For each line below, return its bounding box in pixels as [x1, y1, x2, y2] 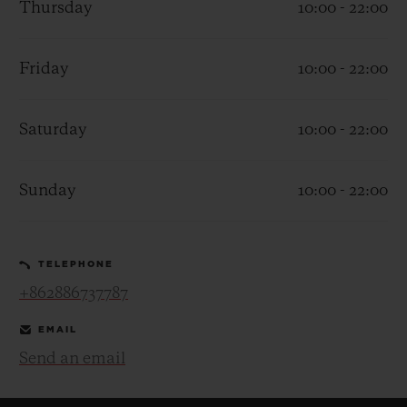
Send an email [19, 350, 125, 367]
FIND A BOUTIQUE [222, 306, 371, 322]
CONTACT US [242, 124, 351, 140]
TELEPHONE [38, 260, 114, 270]
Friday [19, 60, 68, 77]
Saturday [19, 121, 86, 138]
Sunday [19, 182, 75, 199]
